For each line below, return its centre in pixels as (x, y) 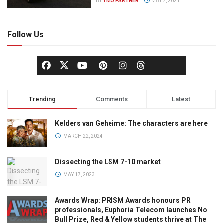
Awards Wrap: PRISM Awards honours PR (123, 200)
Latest (181, 99)
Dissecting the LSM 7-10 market (108, 162)
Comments (111, 99)
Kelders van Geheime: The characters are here (131, 124)
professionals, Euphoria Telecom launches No (131, 210)
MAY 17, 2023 (78, 175)
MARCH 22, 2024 (82, 136)
